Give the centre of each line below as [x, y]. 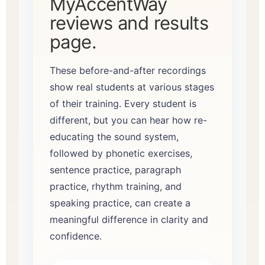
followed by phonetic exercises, [121, 153]
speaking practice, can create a [120, 203]
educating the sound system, [114, 136]
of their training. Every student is [123, 103]
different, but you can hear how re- [128, 120]
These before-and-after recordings [128, 70]
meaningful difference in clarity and [129, 219]
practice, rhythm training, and [116, 186]
